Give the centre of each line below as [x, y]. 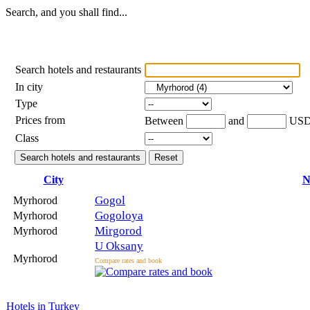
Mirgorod [118, 230]
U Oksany [119, 246]
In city [29, 86]
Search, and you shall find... [66, 12]
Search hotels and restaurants [78, 69]
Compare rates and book [128, 260]
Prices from [40, 120]
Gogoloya [119, 215]
